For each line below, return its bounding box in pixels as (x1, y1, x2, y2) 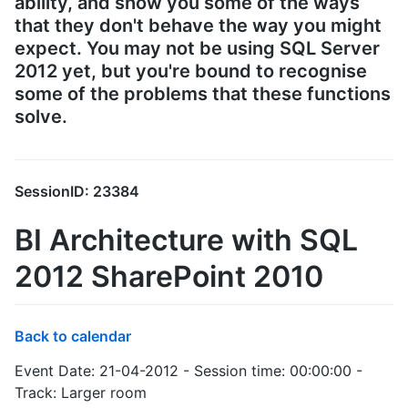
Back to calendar (15, 326, 131, 345)
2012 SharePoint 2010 (15, 259, 323, 295)
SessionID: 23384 (15, 182, 139, 201)
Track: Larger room (15, 382, 147, 402)
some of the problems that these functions (15, 83, 391, 106)
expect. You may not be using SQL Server (15, 37, 380, 60)
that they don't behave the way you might (15, 15, 382, 37)
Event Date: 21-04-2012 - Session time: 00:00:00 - (15, 361, 362, 380)
